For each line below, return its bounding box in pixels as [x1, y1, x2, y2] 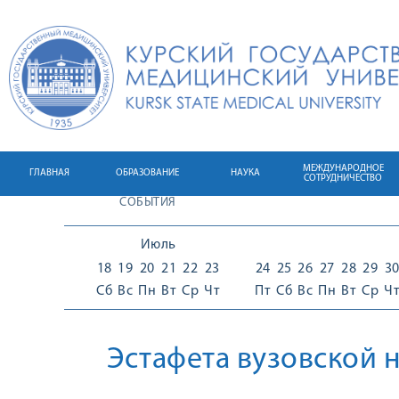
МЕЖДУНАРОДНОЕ [302, 164, 384, 174]
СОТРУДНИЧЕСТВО [304, 174, 382, 183]
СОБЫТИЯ [119, 196, 176, 209]
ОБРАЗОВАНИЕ [115, 168, 179, 178]
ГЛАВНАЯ [28, 168, 69, 178]
